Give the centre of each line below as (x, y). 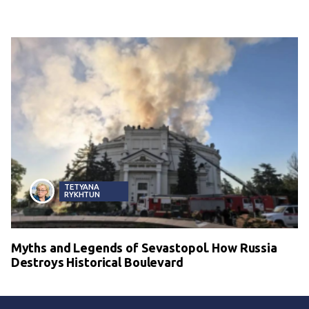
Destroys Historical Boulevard (97, 262)
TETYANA (82, 187)
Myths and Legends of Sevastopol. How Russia (144, 248)
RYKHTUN (82, 195)
